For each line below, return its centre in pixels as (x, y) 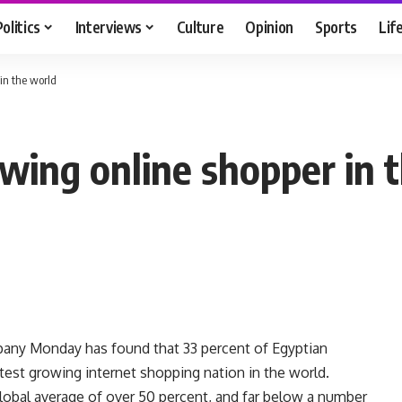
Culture (200, 26)
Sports (336, 26)
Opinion (270, 26)
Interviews (109, 26)
